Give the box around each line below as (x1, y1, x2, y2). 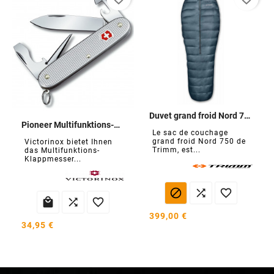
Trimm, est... (152, 145, 201, 154)
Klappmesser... (24, 154, 81, 163)
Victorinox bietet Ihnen (24, 137, 113, 146)
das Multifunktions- (24, 146, 100, 155)
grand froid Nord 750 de (152, 136, 246, 146)
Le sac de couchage (152, 128, 228, 137)
